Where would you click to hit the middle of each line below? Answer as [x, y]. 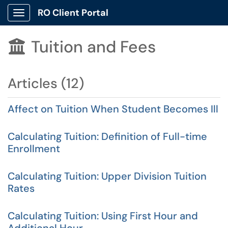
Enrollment [34, 149]
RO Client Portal [73, 13]
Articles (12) [46, 83]
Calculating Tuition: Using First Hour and [103, 216]
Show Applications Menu [59, 21]
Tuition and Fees [93, 47]
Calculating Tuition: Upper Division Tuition [107, 176]
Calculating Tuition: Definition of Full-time [107, 136]
